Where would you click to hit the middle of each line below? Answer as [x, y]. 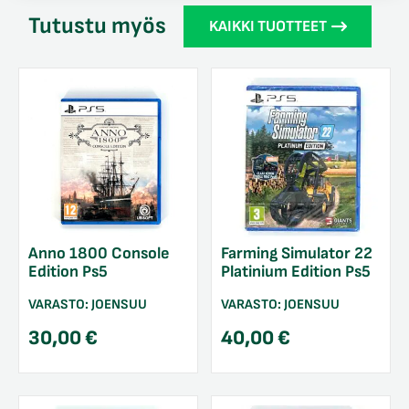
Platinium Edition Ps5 [296, 272]
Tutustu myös [98, 26]
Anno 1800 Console [99, 254]
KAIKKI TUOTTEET [267, 26]
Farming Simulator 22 [297, 254]
